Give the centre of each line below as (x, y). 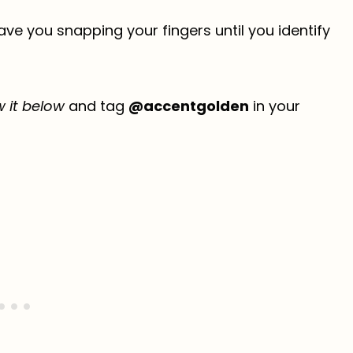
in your (275, 106)
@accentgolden (189, 106)
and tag (97, 106)
